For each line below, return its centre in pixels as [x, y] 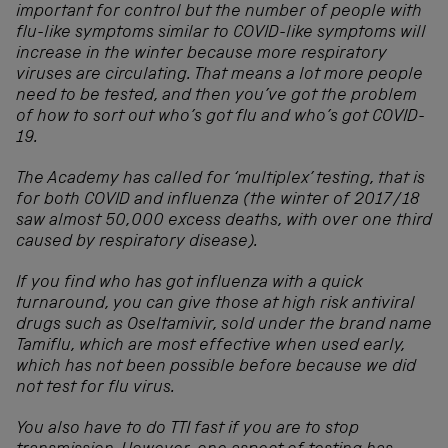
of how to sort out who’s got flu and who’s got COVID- [220, 117]
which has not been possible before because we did [216, 367]
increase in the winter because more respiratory [201, 54]
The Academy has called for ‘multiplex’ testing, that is [220, 179]
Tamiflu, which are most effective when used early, [210, 346]
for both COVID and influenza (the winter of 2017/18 [217, 200]
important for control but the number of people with [219, 12]
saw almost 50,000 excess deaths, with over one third [224, 221]
